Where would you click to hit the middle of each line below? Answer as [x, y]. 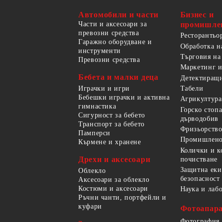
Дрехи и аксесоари [114, 159]
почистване [199, 159]
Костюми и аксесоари [113, 188]
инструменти [100, 51]
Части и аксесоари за [113, 24]
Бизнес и [197, 14]
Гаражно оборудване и [115, 42]
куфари [90, 206]
